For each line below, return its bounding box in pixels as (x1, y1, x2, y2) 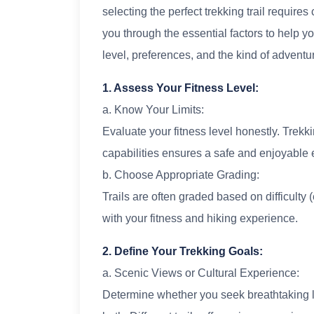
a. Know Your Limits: (102, 104, 204, 116)
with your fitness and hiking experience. (102, 212, 298, 225)
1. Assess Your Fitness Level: (102, 82, 259, 95)
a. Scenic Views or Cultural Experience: (102, 267, 299, 280)
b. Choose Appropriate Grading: (102, 169, 259, 182)
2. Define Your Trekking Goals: (102, 245, 263, 258)
